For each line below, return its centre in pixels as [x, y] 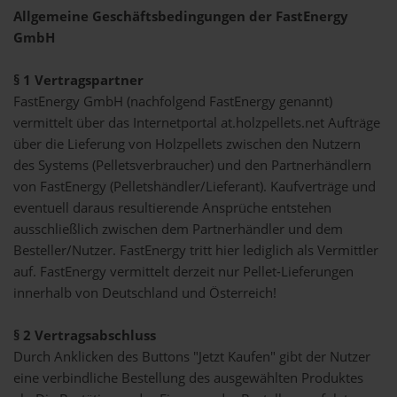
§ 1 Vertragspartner [78, 80]
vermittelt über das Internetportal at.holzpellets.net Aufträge [197, 123]
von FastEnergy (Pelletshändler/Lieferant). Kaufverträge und [195, 187]
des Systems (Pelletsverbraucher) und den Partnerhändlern [192, 165]
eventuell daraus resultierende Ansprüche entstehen [172, 208]
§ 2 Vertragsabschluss [85, 335]
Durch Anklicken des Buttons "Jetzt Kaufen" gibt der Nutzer [192, 357]
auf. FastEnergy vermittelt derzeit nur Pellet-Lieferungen [183, 272]
